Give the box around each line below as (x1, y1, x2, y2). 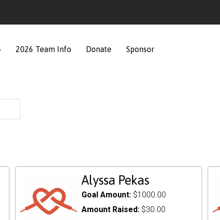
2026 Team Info (16, 45, 71, 54)
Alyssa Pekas (82, 173, 150, 187)
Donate (86, 45, 111, 54)
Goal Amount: (82, 190, 134, 199)
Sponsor (126, 45, 154, 54)
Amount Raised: (82, 205, 142, 214)
